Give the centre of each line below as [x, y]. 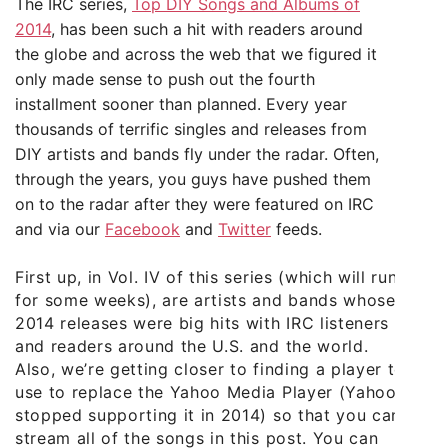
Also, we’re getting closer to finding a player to [210, 368]
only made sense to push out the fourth [165, 78]
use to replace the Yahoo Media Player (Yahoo [206, 391]
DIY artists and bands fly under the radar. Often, [197, 153]
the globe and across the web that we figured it [196, 53]
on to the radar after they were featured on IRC [194, 203]
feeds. [296, 228]
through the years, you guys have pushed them [193, 178]
